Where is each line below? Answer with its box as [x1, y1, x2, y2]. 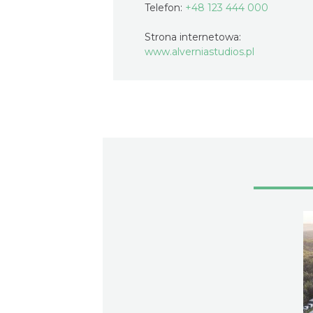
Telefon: [145, 1, 185, 15]
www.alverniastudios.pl [145, 45, 254, 59]
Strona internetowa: [145, 31, 241, 44]
